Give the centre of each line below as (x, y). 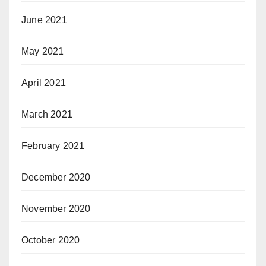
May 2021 (43, 51)
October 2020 (51, 240)
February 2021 (53, 145)
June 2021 (44, 20)
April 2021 (44, 83)
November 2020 (56, 208)
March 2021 (47, 114)
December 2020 (56, 177)
